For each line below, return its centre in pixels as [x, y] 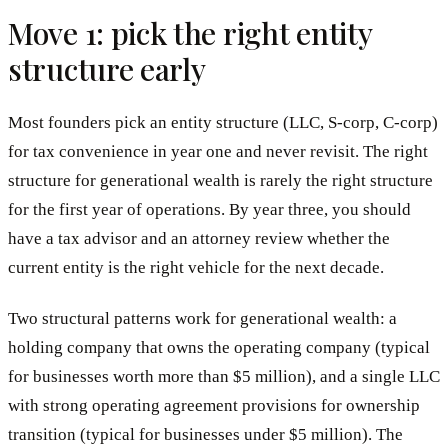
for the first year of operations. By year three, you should [209, 210]
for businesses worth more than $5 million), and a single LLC [224, 376]
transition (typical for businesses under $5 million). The [205, 434]
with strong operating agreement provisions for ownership [214, 405]
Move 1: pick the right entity [190, 33]
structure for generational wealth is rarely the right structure [220, 181]
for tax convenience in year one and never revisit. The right [218, 152]
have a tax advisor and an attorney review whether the [199, 239]
